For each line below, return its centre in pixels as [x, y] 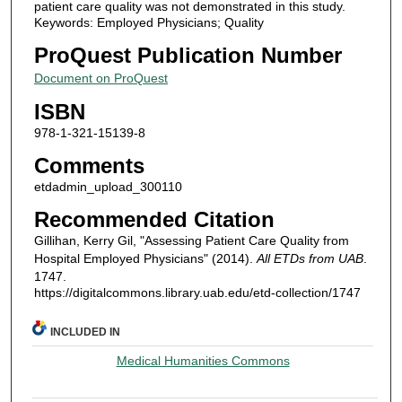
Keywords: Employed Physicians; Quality [149, 22]
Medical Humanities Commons [203, 361]
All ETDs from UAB [310, 258]
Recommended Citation [154, 219]
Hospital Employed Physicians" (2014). [145, 258]
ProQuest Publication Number [188, 55]
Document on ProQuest [100, 78]
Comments [89, 165]
